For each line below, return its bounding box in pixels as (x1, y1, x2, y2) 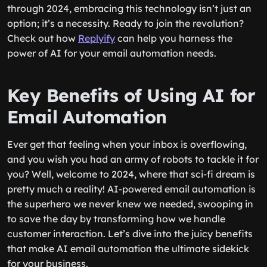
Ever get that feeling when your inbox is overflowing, (7, 138, 247, 150)
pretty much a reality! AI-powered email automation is (7, 183, 256, 195)
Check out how (7, 32, 78, 44)
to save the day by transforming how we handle (7, 213, 225, 225)
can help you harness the (115, 32, 232, 44)
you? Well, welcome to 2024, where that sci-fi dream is (7, 168, 255, 180)
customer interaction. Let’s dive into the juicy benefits (7, 228, 253, 240)
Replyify (78, 32, 115, 44)
